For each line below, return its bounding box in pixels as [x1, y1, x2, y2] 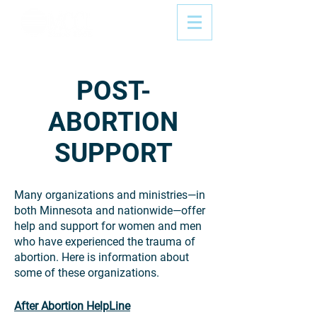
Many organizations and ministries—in [14, 188, 205, 202]
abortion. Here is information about [14, 250, 189, 264]
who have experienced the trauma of [14, 235, 195, 248]
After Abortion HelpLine [14, 299, 130, 313]
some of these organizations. [14, 266, 159, 279]
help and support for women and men [14, 219, 202, 233]
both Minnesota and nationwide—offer [14, 204, 205, 217]
